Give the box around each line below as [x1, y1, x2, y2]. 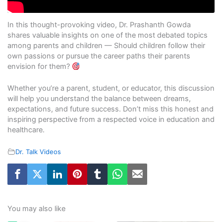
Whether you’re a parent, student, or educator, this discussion [7, 84, 215, 93]
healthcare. [7, 125, 45, 135]
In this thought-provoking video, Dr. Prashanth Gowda [7, 20, 191, 30]
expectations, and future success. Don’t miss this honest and [7, 105, 214, 114]
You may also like [7, 204, 65, 214]
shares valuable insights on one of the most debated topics [7, 31, 208, 40]
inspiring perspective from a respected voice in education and [7, 115, 215, 124]
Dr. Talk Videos [15, 147, 61, 156]
